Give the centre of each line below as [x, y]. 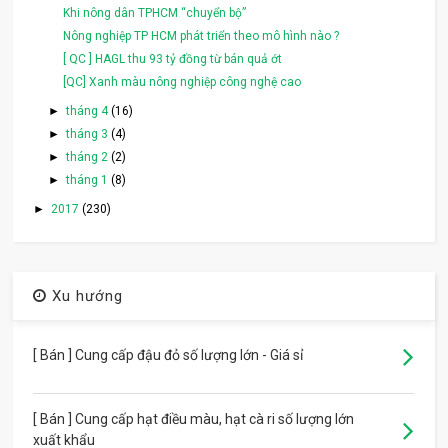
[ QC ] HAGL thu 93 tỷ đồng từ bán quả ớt [173, 59]
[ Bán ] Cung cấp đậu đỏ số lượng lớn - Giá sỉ [168, 355]
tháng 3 [88, 134]
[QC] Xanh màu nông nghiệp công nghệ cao [182, 82]
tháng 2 [88, 157]
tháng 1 [88, 180]
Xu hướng [85, 296]
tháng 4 [88, 111]
